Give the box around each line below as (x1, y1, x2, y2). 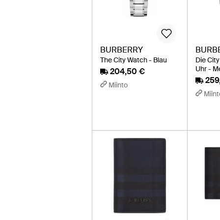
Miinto (109, 80, 128, 89)
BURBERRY (100, 44, 143, 55)
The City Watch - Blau (100, 55, 167, 64)
